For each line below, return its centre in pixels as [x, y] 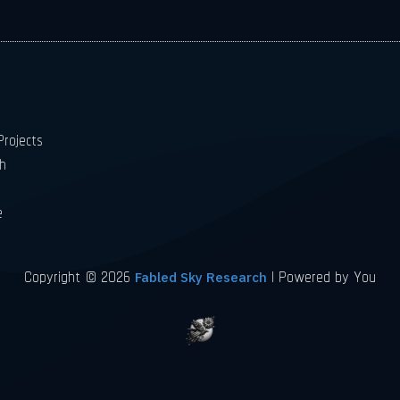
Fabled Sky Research [201, 278]
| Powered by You [321, 277]
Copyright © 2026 [79, 277]
